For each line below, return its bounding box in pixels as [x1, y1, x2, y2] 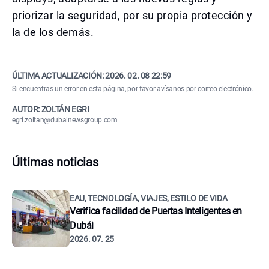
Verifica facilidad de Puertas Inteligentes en [70, 205, 243, 217]
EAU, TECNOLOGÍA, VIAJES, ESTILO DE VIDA [70, 193, 228, 203]
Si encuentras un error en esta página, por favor [12, 85, 157, 93]
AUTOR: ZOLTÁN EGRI [12, 104, 89, 114]
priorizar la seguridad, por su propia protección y [12, 9, 253, 22]
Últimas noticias [12, 155, 98, 169]
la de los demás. [12, 26, 94, 38]
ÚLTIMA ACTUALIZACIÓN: [12, 71, 106, 80]
